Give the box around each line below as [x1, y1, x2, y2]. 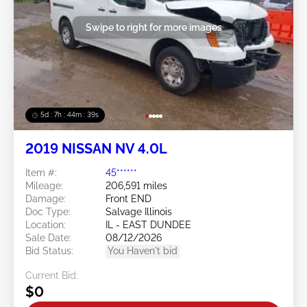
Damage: [25, 193, 66, 204]
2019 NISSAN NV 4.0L [25, 140, 167, 157]
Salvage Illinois [106, 206, 172, 217]
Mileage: [25, 180, 63, 191]
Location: [25, 219, 66, 230]
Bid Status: [25, 245, 73, 256]
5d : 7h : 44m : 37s [40, 110, 98, 119]
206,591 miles [106, 180, 167, 191]
